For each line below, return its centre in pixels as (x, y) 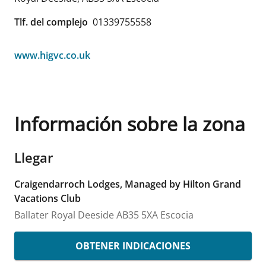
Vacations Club (47, 198)
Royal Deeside (83, 215)
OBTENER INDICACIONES (133, 246)
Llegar (34, 157)
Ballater (31, 215)
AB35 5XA (137, 215)
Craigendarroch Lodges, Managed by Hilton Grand (128, 184)
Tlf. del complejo (51, 22)
